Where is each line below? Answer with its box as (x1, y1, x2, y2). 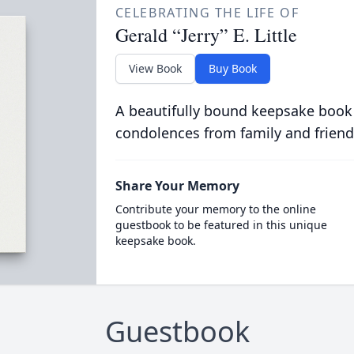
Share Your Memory (115, 177, 239, 194)
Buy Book (208, 61, 257, 76)
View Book (128, 61, 182, 76)
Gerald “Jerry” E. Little (115, 22, 297, 47)
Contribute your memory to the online (115, 201, 316, 217)
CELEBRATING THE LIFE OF (115, 4, 299, 21)
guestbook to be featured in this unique (115, 217, 327, 232)
